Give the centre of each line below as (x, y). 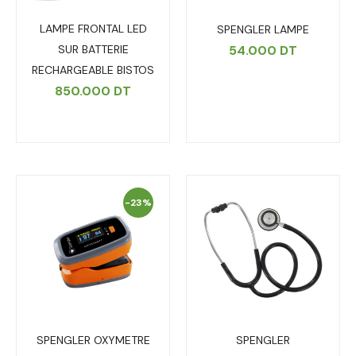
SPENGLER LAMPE (263, 30)
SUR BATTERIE (93, 50)
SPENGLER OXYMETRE (93, 341)
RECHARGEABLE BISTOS (93, 70)
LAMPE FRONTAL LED (93, 29)
